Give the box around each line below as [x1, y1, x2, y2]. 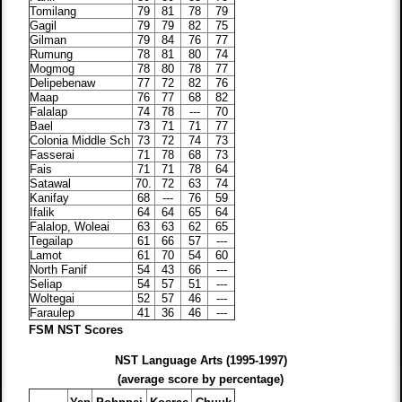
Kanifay [30, 191, 70, 205]
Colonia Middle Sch [30, 134, 131, 148]
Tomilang [30, 4, 77, 19]
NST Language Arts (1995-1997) [114, 354, 287, 368]
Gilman [30, 33, 67, 48]
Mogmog [30, 62, 75, 76]
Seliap [30, 277, 63, 292]
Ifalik [30, 205, 56, 220]
